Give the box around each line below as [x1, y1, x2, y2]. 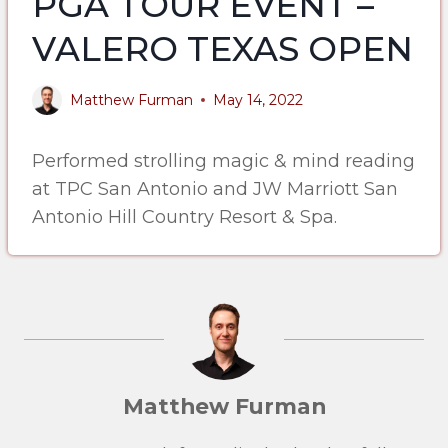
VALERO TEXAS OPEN [32, 28, 413, 70]
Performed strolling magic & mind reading [32, 150, 415, 172]
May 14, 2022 [213, 91, 303, 109]
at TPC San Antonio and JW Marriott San [32, 178, 398, 200]
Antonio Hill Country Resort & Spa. [32, 206, 337, 228]
